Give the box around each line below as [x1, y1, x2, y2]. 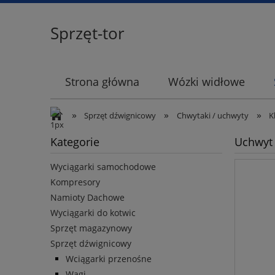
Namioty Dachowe [50, 192, 125, 204]
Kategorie [50, 134, 99, 149]
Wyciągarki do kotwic [50, 207, 136, 219]
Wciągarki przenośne [66, 253, 152, 265]
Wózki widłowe [168, 74, 245, 90]
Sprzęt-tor [50, 22, 125, 44]
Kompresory [50, 176, 100, 188]
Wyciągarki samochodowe [50, 161, 156, 173]
